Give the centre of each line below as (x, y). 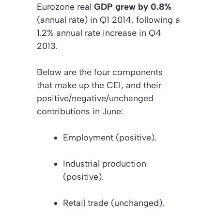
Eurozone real (65, 7)
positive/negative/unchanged (95, 98)
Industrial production (105, 163)
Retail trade (87, 203)
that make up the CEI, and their (99, 85)
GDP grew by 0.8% (133, 7)
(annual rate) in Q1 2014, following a (108, 20)
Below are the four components (100, 72)
